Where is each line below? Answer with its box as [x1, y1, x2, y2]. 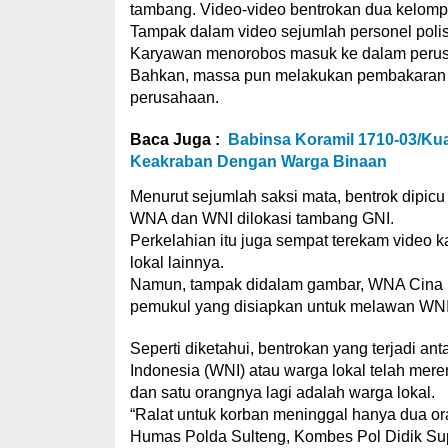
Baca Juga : [129, 131, 220, 148]
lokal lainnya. [129, 254, 224, 271]
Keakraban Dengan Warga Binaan [129, 153, 387, 170]
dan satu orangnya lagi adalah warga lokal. [129, 384, 435, 401]
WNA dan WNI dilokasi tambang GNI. [129, 210, 394, 227]
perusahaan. [129, 89, 219, 106]
